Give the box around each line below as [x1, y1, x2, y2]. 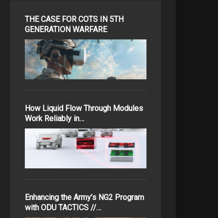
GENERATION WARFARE [25, 25, 107, 34]
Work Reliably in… [25, 114, 84, 123]
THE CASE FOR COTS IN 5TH [25, 15, 124, 24]
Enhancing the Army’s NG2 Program [25, 193, 144, 202]
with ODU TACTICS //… [25, 203, 101, 212]
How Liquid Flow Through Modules [25, 104, 143, 113]
